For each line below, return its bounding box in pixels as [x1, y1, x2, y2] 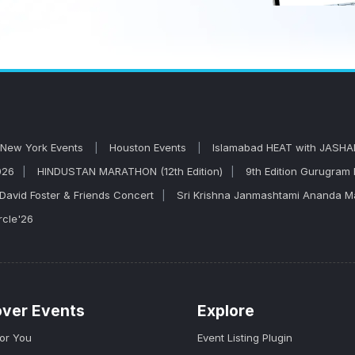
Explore [197, 301, 254, 320]
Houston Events [109, 141, 189, 154]
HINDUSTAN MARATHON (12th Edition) [37, 165, 223, 177]
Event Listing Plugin [197, 331, 292, 344]
